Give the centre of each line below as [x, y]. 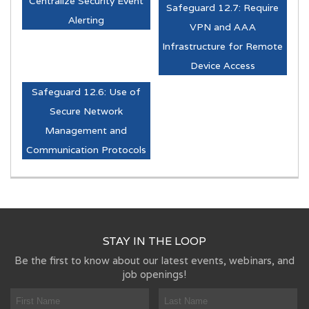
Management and [86, 130]
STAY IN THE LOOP [154, 241]
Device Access [222, 65]
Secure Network [86, 111]
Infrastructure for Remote [223, 46]
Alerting [86, 20]
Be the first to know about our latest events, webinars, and [154, 260]
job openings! [154, 274]
